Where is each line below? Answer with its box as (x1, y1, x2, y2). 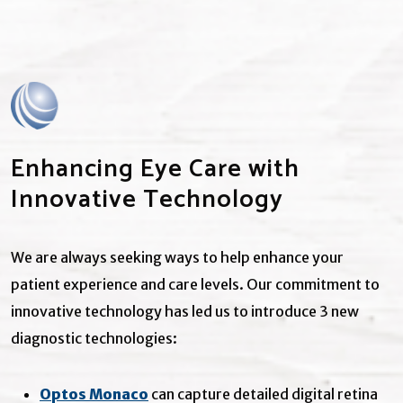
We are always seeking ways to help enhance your (11, 247, 344, 266)
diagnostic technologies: (11, 328, 177, 347)
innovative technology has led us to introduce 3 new (11, 301, 359, 320)
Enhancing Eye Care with (11, 148, 300, 190)
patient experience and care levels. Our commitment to (11, 274, 380, 293)
